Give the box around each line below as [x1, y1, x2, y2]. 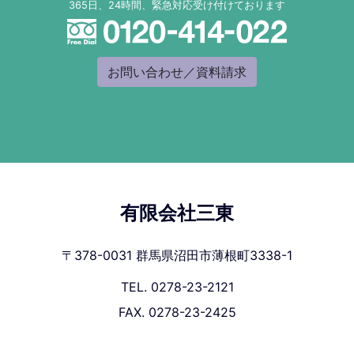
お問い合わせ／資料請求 [107, 63, 247, 80]
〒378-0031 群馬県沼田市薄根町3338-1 [62, 247, 292, 263]
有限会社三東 [120, 202, 234, 224]
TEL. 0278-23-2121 [120, 278, 234, 295]
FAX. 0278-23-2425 [118, 303, 236, 320]
